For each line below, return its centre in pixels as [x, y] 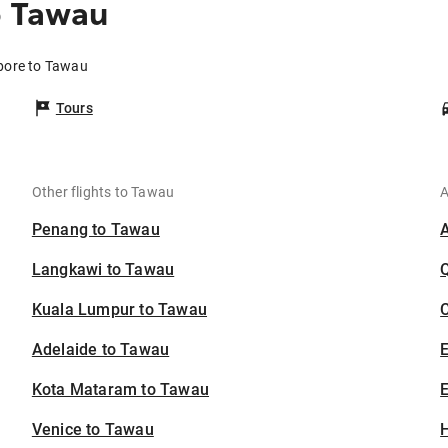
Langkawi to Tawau [103, 270]
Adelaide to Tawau [100, 350]
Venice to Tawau [92, 430]
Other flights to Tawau [103, 192]
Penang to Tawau [95, 230]
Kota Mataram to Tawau [120, 390]
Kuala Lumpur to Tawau [119, 310]
